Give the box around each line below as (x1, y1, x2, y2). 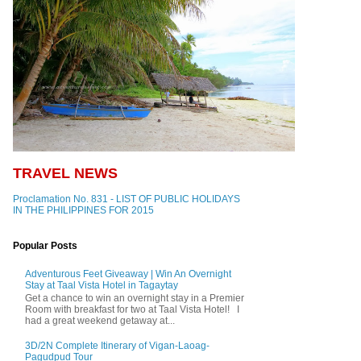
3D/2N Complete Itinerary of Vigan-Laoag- (25, 339, 210, 351)
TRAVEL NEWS (13, 165, 118, 182)
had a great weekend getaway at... (25, 315, 175, 327)
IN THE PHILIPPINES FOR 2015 (13, 205, 154, 217)
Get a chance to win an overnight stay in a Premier (25, 293, 244, 305)
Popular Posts (13, 240, 77, 252)
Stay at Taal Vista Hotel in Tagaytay (25, 279, 178, 291)
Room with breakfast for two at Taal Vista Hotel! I (25, 304, 239, 316)
